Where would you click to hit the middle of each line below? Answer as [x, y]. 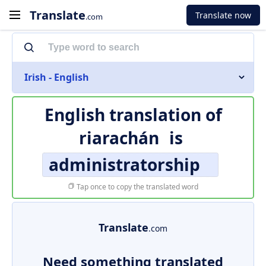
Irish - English [57, 77]
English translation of [133, 115]
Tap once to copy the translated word [137, 187]
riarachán [119, 138]
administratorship [124, 164]
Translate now [223, 15]
